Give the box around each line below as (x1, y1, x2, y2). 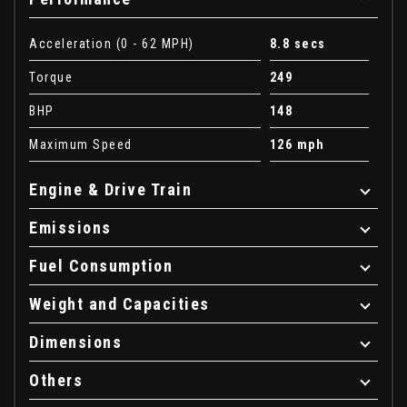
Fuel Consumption (29, 255, 173, 275)
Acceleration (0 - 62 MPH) (29, 35, 194, 51)
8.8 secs (269, 35, 326, 51)
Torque (29, 69, 73, 84)
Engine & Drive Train (29, 179, 192, 199)
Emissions (29, 217, 112, 237)
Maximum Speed (29, 136, 133, 152)
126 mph (269, 136, 325, 152)
